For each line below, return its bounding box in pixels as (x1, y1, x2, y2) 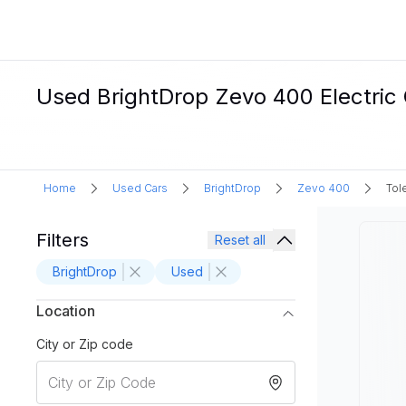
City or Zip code (36, 336, 133, 352)
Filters (36, 229, 89, 251)
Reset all (215, 232, 266, 247)
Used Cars (112, 181, 168, 195)
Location (36, 302, 95, 320)
